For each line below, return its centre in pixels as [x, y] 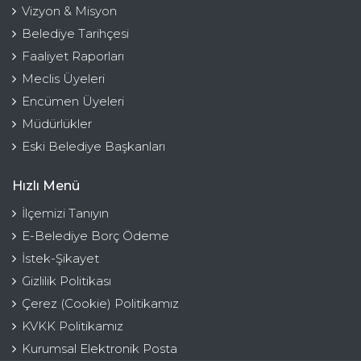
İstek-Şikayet [60, 258]
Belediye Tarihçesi [75, 33]
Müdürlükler [57, 123]
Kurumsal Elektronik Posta [100, 348]
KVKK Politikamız [73, 326]
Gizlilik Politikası [66, 280]
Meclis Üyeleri [63, 78]
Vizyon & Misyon [69, 10]
